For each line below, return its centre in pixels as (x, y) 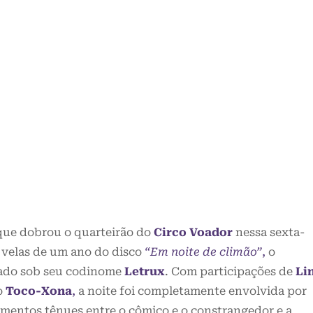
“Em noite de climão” (203, 252)
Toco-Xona (39, 291)
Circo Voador (193, 233)
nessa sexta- (270, 233)
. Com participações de (230, 272)
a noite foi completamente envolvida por (191, 291)
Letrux (145, 272)
